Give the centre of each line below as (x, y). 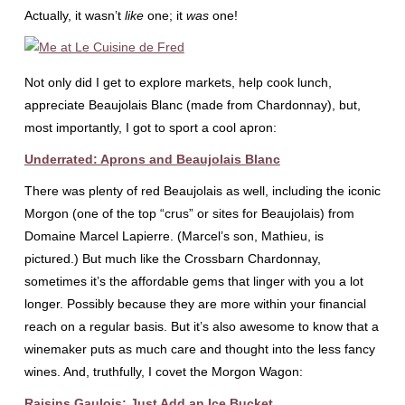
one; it (165, 15)
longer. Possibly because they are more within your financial (195, 304)
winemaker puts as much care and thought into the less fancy (199, 349)
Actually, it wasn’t (74, 15)
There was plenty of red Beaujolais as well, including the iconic (202, 191)
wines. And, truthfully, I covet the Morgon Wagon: (163, 372)
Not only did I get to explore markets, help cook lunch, (178, 82)
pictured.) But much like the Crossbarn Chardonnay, (172, 259)
